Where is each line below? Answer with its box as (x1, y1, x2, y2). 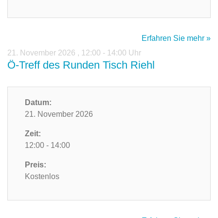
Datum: (25, 98, 52, 107)
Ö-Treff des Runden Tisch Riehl (7, 59, 155, 72)
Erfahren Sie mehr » (142, 34, 211, 43)
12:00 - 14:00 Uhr (81, 49, 141, 57)
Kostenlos (25, 172, 59, 181)
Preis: (25, 161, 46, 169)
